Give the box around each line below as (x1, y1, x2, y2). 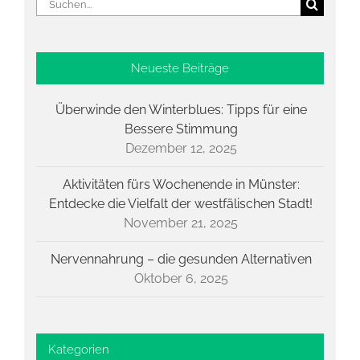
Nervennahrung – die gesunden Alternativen (50, 251, 312, 267)
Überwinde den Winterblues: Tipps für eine (55, 101, 307, 117)
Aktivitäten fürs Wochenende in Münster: (62, 176, 300, 192)
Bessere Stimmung (124, 121, 238, 137)
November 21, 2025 (124, 215, 238, 231)
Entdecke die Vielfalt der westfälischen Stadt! (49, 195, 313, 211)
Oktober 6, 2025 (133, 270, 228, 286)
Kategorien (48, 342, 109, 357)
